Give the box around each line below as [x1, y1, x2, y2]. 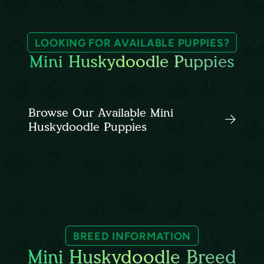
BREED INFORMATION [72, 230, 192, 243]
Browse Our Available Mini [28, 105, 173, 120]
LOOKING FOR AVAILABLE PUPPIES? [34, 37, 230, 49]
